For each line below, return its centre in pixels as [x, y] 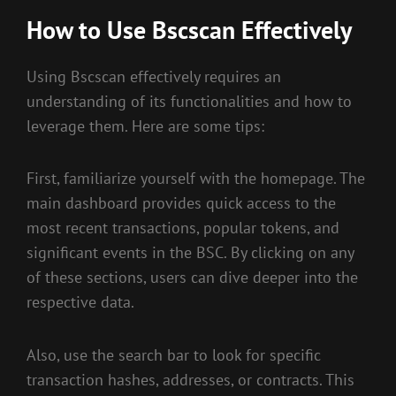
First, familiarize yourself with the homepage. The [196, 179]
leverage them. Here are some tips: [145, 126]
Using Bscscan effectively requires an [154, 76]
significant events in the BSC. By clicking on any [190, 253]
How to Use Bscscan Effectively [189, 30]
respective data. [80, 302]
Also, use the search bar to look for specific [174, 354]
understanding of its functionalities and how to [189, 101]
